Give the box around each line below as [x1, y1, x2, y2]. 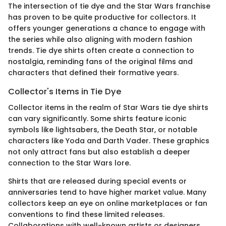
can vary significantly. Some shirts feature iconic [8, 114, 187, 124]
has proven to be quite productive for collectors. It [8, 12, 196, 22]
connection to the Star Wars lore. [8, 158, 131, 168]
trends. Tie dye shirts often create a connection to [8, 45, 194, 55]
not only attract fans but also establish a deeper [8, 147, 190, 157]
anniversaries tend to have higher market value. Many [8, 187, 206, 197]
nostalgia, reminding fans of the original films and [8, 56, 193, 67]
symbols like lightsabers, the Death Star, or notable [8, 125, 197, 135]
